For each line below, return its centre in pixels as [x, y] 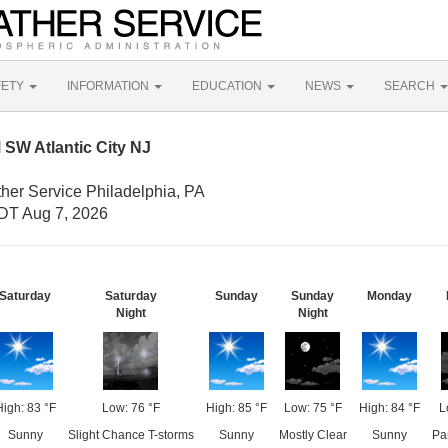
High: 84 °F [389, 408]
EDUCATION [228, 86]
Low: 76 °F [130, 408]
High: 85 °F [236, 408]
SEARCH [411, 86]
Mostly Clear [312, 435]
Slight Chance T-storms [130, 435]
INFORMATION [109, 86]
